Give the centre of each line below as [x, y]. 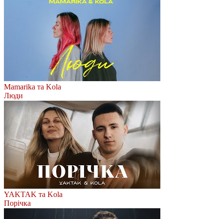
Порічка [17, 203]
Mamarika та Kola [33, 87]
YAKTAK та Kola [33, 194]
